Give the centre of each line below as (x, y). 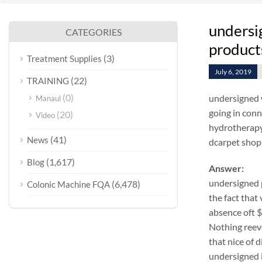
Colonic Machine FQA (68, 184)
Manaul (48, 98)
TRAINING (48, 81)
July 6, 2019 (233, 72)
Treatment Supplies (64, 58)
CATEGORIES (93, 32)
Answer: (226, 168)
